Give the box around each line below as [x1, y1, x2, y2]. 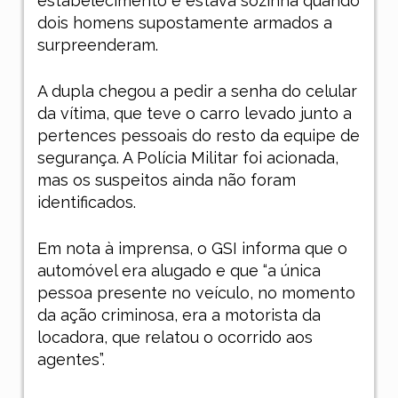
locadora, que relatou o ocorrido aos [36, 328, 313, 347]
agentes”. [36, 350, 105, 370]
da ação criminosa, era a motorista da [36, 306, 321, 325]
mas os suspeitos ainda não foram [36, 171, 296, 190]
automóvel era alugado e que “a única [36, 261, 321, 281]
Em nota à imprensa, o [36, 239, 211, 259]
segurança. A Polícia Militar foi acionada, [36, 148, 338, 168]
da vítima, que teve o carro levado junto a [36, 104, 352, 123]
